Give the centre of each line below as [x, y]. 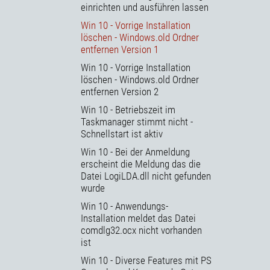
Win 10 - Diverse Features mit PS [146, 261]
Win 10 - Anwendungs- [124, 206]
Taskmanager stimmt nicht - [137, 122]
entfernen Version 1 [120, 50]
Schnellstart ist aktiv [122, 134]
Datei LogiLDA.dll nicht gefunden [146, 176]
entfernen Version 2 [120, 92]
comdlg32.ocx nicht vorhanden [141, 231]
